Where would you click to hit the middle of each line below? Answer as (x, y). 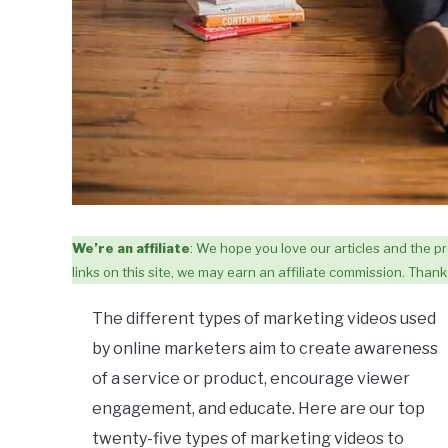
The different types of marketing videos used (264, 318)
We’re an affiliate (131, 247)
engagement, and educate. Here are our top (258, 408)
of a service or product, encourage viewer (251, 378)
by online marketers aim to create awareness (265, 348)
